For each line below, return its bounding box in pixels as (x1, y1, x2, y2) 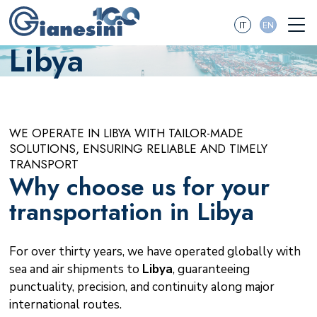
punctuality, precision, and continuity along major (8, 278, 275, 295)
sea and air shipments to (8, 260, 142, 277)
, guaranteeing (172, 260, 250, 277)
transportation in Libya (8, 195, 254, 230)
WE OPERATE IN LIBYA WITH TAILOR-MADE (8, 125, 243, 142)
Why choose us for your (8, 170, 270, 205)
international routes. (8, 296, 122, 313)
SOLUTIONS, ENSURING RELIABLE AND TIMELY (8, 140, 267, 157)
